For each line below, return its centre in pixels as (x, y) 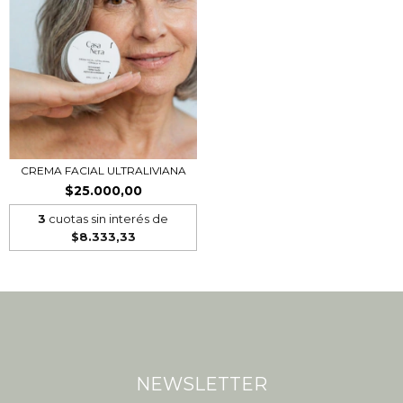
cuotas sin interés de (107, 219)
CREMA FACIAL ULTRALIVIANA (103, 171)
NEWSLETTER (201, 385)
